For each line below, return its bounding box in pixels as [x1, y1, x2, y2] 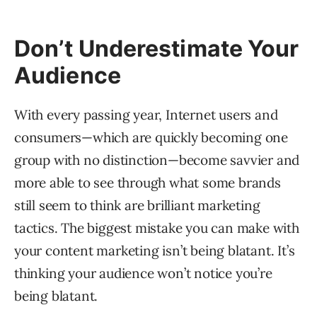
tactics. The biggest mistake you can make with [14, 219, 299, 237]
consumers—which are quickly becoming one [14, 129, 288, 146]
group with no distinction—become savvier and [14, 151, 300, 169]
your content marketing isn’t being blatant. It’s [14, 242, 295, 260]
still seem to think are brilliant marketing [14, 197, 260, 214]
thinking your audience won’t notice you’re [14, 265, 272, 282]
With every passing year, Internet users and [14, 106, 278, 124]
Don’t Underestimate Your [14, 35, 299, 63]
